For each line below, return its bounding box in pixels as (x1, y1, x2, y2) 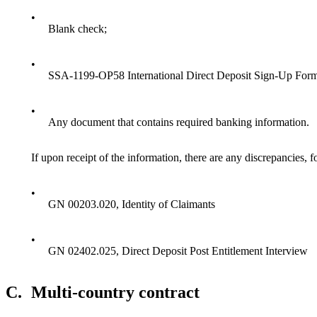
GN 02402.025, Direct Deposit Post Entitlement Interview (48, 245, 308, 258)
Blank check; (48, 23, 107, 35)
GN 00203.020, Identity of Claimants (48, 198, 215, 211)
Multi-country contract (31, 283, 200, 302)
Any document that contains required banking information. (48, 116, 309, 129)
